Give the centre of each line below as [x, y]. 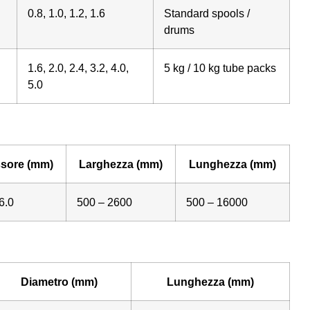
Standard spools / [207, 13]
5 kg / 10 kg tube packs [220, 67]
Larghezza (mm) [120, 164]
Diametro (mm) [60, 281]
